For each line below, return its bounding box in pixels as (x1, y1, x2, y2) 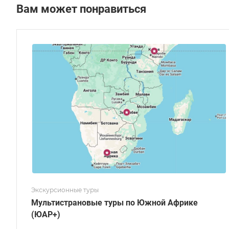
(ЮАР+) (31, 210, 60, 220)
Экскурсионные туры (31, 186, 99, 194)
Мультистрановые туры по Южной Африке (31, 198, 198, 208)
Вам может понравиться (16, 3, 146, 16)
